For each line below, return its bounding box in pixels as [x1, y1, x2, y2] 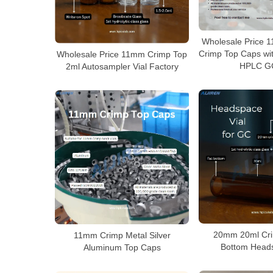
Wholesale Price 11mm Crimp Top [57, 49, 187, 59]
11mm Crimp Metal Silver [73, 230, 171, 240]
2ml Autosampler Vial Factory [65, 62, 179, 71]
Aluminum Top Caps [83, 243, 161, 252]
